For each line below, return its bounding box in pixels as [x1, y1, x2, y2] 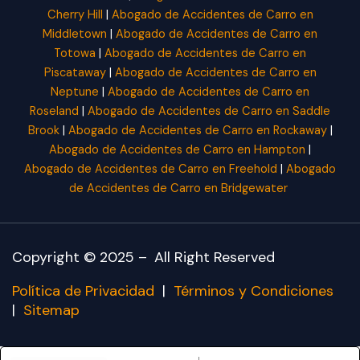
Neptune [51, 84, 99, 100]
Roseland [30, 104, 79, 120]
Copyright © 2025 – [12, 247, 151, 268]
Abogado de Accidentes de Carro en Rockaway [67, 123, 327, 139]
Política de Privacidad [12, 281, 154, 301]
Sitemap [23, 301, 80, 321]
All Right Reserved [154, 247, 275, 268]
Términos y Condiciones [174, 281, 333, 301]
